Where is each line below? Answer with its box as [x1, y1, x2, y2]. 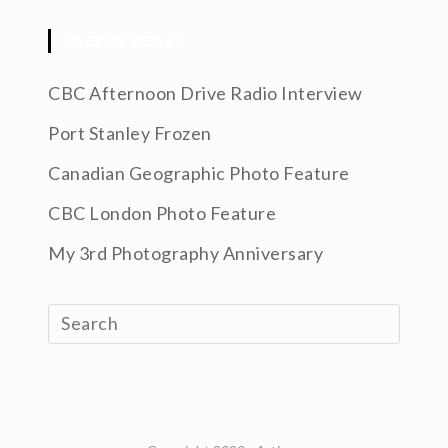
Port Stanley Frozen [48, 122, 212, 145]
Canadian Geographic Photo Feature [48, 162, 350, 185]
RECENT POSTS [66, 31, 185, 51]
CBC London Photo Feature [48, 202, 277, 225]
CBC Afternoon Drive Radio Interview [48, 82, 363, 105]
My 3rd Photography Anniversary [48, 242, 324, 265]
